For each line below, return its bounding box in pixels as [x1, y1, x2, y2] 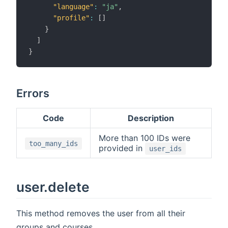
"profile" [53, 14, 90, 22]
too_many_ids [29, 139, 78, 148]
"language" [53, 3, 94, 11]
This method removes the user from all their [16, 208, 185, 218]
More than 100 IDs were [99, 132, 190, 143]
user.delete [16, 178, 90, 195]
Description [128, 112, 174, 123]
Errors [16, 86, 50, 100]
